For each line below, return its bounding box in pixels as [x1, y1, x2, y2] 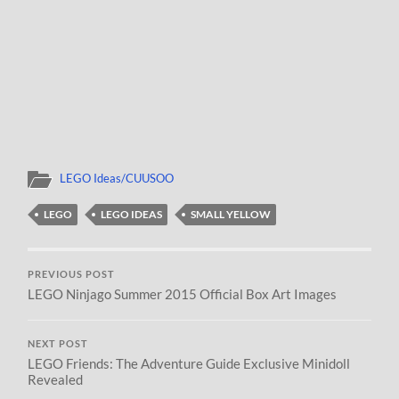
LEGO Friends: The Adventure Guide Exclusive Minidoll [28, 354, 351, 371]
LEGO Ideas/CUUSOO [60, 170, 175, 185]
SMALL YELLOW [191, 207, 272, 221]
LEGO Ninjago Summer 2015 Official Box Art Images [28, 285, 338, 302]
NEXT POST [28, 338, 89, 349]
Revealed [28, 370, 84, 387]
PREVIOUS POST [28, 268, 116, 280]
